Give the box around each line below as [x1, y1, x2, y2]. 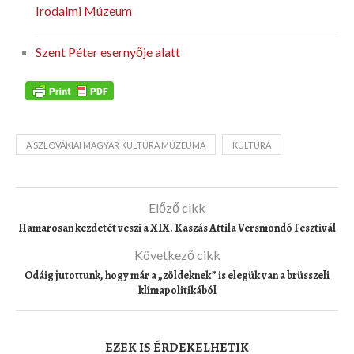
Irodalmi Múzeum [36, 3, 132, 19]
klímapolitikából [137, 282, 217, 298]
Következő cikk [134, 247, 220, 262]
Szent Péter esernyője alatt [36, 44, 180, 60]
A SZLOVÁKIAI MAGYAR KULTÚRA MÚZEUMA [26, 139, 205, 150]
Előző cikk [149, 199, 205, 215]
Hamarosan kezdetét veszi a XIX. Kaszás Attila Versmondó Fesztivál [18, 220, 336, 235]
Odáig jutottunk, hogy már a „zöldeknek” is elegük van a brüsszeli [24, 267, 330, 283]
